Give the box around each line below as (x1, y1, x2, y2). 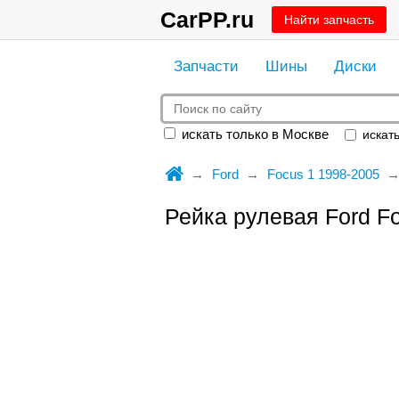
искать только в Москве (177, 126, 329, 142)
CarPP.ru (159, 7, 254, 32)
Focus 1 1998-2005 (266, 167, 379, 182)
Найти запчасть (283, 12, 374, 27)
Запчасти (173, 58, 239, 75)
